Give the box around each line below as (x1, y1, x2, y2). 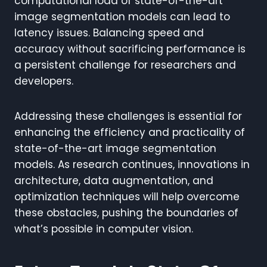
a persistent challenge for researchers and (14, 57, 236, 72)
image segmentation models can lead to (14, 9, 230, 24)
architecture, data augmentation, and (14, 173, 213, 188)
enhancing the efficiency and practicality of (14, 125, 245, 139)
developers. (14, 73, 73, 88)
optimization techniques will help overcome (14, 189, 240, 204)
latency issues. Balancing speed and (14, 25, 204, 40)
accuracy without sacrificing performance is (14, 41, 246, 56)
